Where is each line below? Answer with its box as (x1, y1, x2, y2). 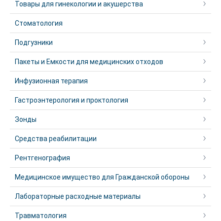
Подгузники (15, 38, 53, 46)
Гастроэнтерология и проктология (15, 96, 128, 104)
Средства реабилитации (15, 135, 97, 143)
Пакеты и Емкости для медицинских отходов (15, 58, 163, 66)
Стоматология (15, 19, 63, 27)
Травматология (15, 212, 67, 220)
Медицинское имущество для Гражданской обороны (15, 173, 189, 181)
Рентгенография (15, 154, 70, 162)
